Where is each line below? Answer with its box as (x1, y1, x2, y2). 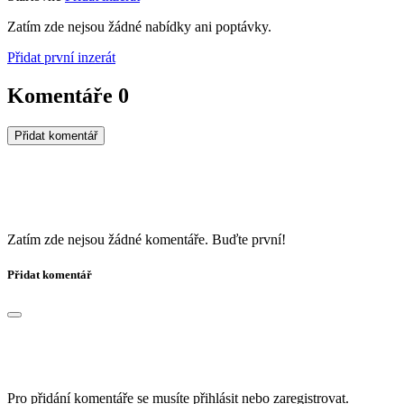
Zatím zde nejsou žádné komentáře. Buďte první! (7, 231, 286, 247)
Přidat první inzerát (7, 49, 115, 65)
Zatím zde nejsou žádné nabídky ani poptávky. (7, 18, 271, 34)
